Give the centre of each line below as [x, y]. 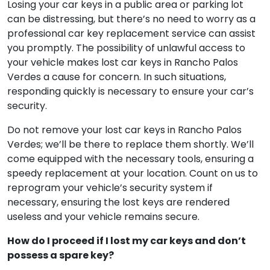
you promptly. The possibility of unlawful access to [126, 91]
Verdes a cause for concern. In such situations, [117, 120]
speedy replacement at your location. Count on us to [133, 217]
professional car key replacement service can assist [131, 77]
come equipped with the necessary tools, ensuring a [130, 202]
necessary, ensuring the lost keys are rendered [118, 246]
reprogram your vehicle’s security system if [110, 231]
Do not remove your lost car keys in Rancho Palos [124, 173]
